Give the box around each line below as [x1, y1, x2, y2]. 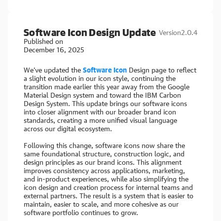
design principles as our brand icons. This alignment [24, 158, 182, 166]
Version [159, 28, 181, 37]
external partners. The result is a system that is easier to [24, 191, 193, 200]
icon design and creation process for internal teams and [24, 183, 193, 191]
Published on [24, 37, 63, 45]
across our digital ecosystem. [24, 124, 112, 133]
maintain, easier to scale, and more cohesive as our [24, 200, 179, 208]
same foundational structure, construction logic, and [24, 149, 184, 158]
